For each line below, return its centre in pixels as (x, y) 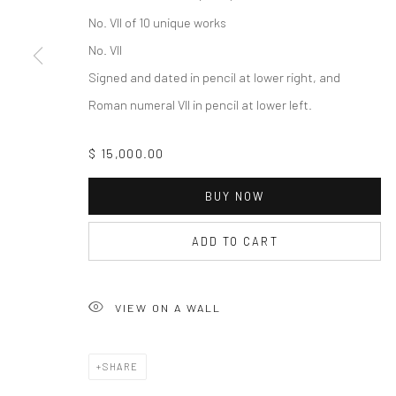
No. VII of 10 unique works (157, 22)
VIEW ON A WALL (168, 307)
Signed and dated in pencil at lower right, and (214, 76)
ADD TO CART (235, 241)
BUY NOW (235, 196)
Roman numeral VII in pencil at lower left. (200, 104)
